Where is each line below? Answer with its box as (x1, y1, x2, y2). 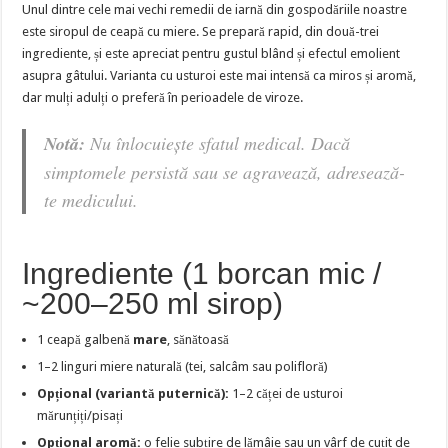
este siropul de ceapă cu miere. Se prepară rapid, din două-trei (22, 24, 380, 40)
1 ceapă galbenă (37, 332, 134, 348)
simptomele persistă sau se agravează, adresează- (44, 160, 406, 185)
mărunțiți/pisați (37, 408, 124, 424)
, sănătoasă (167, 332, 230, 348)
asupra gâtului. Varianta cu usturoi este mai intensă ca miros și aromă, (22, 68, 417, 84)
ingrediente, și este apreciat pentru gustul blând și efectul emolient (22, 46, 401, 62)
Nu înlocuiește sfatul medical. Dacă (85, 131, 351, 156)
